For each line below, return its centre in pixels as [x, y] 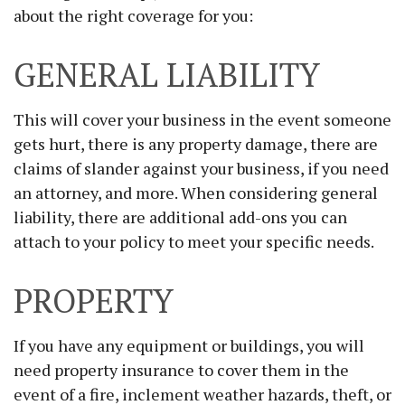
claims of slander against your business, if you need [201, 168]
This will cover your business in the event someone [202, 119]
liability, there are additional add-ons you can [180, 217]
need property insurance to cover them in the [181, 370]
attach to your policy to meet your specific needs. [194, 241]
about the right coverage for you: [133, 15]
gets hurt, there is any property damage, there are [196, 144]
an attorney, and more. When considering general [196, 193]
